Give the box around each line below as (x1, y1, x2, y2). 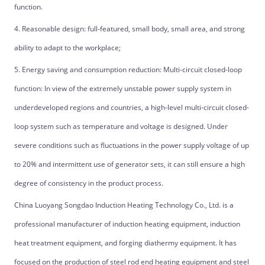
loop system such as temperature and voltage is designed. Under (14, 121, 228, 131)
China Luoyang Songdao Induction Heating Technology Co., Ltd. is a (14, 200, 234, 210)
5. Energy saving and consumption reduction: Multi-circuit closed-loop (14, 64, 242, 75)
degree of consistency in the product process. (14, 178, 163, 188)
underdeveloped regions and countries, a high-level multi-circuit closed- (14, 102, 249, 112)
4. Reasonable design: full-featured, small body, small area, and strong (14, 24, 245, 34)
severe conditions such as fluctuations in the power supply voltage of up (14, 140, 249, 150)
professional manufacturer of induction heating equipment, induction (14, 219, 240, 229)
